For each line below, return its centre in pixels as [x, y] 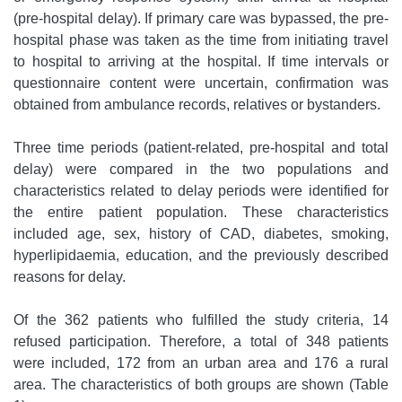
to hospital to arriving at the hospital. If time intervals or [201, 62]
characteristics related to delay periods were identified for [201, 191]
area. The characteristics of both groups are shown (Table [201, 385]
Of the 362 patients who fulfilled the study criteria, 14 [201, 320]
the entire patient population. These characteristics [201, 213]
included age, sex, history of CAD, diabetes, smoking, [201, 234]
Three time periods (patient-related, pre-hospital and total [201, 148]
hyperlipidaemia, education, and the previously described [201, 256]
